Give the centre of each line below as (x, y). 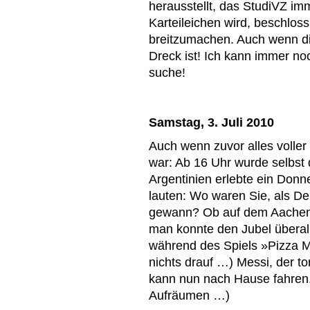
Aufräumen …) (189, 295)
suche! (167, 72)
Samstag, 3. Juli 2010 (211, 122)
